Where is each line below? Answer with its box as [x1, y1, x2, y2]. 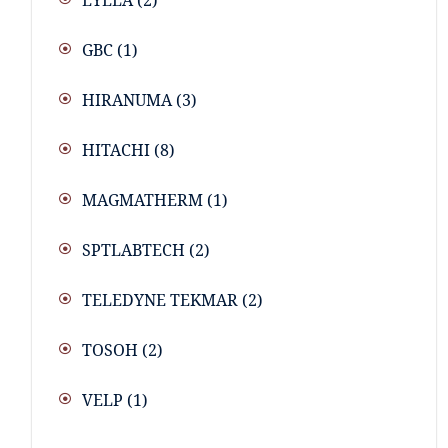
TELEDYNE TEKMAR [82, 289, 238, 312]
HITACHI [82, 139, 150, 162]
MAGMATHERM [82, 189, 203, 212]
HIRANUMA [82, 89, 172, 112]
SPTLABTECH [82, 239, 185, 262]
